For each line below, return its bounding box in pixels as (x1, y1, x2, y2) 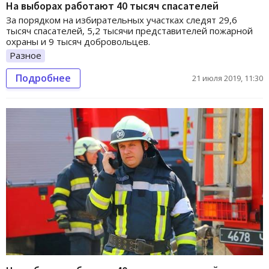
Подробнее (16, 71, 71, 85)
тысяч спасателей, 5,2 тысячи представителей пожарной (6, 25, 253, 37)
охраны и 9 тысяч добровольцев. (6, 35, 150, 48)
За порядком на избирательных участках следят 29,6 (6, 14, 237, 26)
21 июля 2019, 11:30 (192, 72, 263, 83)
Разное (10, 49, 41, 62)
